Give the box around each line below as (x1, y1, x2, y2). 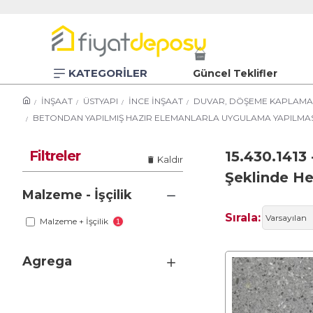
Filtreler (29, 147, 80, 164)
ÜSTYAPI (83, 96, 118, 106)
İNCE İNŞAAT (129, 96, 183, 106)
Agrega (22, 254, 72, 270)
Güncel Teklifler (193, 66, 277, 80)
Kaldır (157, 153, 183, 165)
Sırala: (225, 210, 261, 224)
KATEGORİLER (68, 66, 147, 80)
